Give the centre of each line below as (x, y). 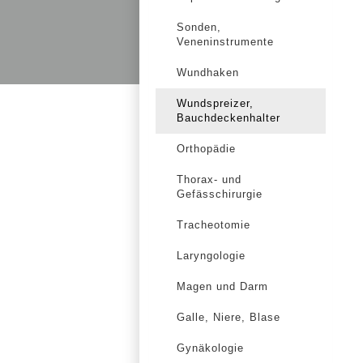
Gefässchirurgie (220, 194)
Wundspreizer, (215, 103)
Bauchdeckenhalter (228, 118)
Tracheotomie (214, 225)
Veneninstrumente (225, 42)
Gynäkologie (210, 348)
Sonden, (199, 27)
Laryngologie (211, 256)
